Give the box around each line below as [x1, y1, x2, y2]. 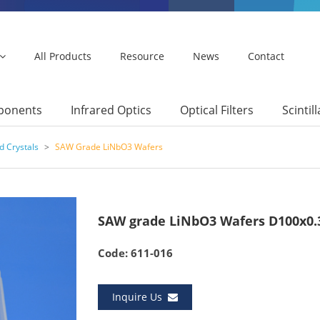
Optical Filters [180, 101, 254, 118]
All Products [34, 49, 91, 63]
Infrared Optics [71, 101, 151, 118]
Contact [248, 49, 284, 63]
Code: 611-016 [97, 246, 173, 261]
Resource [120, 49, 164, 63]
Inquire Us [111, 290, 168, 304]
